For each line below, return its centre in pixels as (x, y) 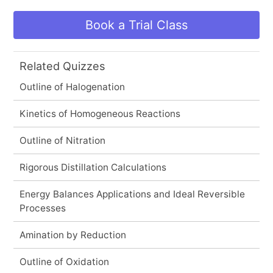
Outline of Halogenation (72, 87)
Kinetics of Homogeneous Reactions (100, 113)
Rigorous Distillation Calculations (93, 167)
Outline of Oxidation (64, 261)
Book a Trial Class (136, 25)
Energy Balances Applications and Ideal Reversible (132, 194)
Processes (42, 208)
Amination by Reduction (73, 235)
